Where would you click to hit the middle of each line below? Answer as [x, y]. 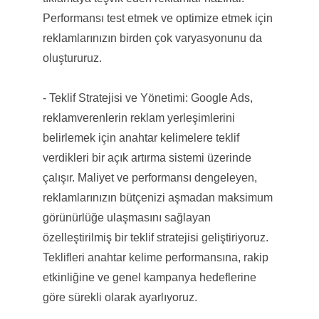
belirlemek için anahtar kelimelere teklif [141, 137]
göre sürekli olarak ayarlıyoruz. [120, 297]
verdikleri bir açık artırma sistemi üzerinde [147, 157]
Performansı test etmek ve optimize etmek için [157, 18]
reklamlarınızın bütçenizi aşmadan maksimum [157, 197]
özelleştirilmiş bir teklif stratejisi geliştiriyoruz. [155, 237]
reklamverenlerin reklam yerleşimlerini [138, 117]
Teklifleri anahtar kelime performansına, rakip [155, 257]
